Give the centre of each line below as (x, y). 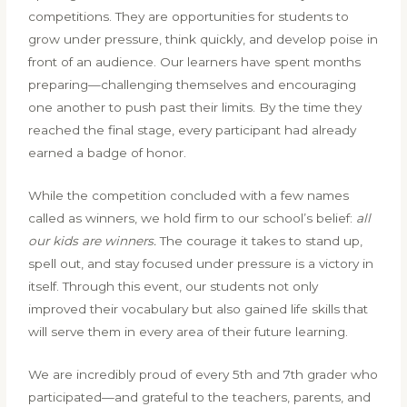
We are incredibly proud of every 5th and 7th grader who (203, 374)
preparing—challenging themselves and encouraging (193, 85)
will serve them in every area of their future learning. (189, 332)
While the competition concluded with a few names (189, 196)
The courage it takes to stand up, (260, 241)
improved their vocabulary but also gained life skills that (199, 309)
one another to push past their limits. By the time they (195, 108)
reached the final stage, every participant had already (193, 130)
